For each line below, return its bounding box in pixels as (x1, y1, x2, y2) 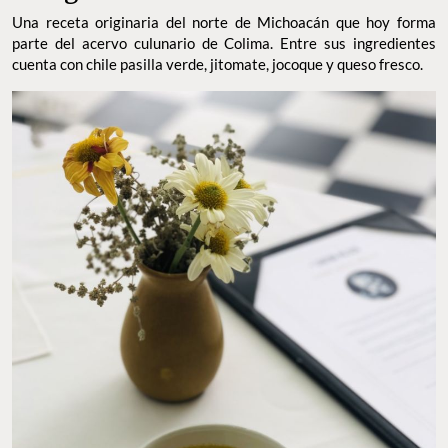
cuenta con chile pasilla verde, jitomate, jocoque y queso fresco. (12, 54, 426, 73)
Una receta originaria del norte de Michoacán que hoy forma (12, 12, 436, 31)
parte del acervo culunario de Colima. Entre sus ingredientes (12, 33, 436, 52)
